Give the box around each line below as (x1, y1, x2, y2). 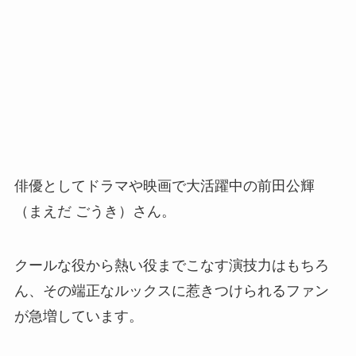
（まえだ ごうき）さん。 (14, 203, 176, 219)
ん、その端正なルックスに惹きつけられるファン (14, 282, 329, 299)
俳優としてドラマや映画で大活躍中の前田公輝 (14, 177, 315, 194)
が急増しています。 (14, 308, 143, 324)
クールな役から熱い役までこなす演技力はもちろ (14, 257, 329, 273)
